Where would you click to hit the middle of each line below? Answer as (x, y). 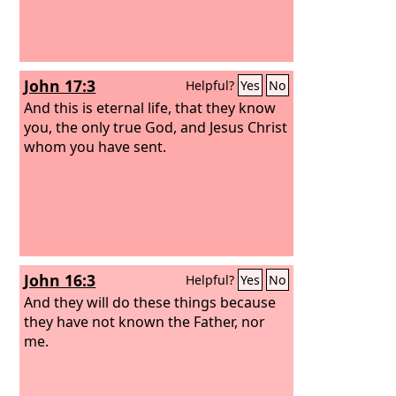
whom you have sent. (95, 146)
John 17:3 (60, 86)
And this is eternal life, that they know (150, 107)
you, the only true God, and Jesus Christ (156, 127)
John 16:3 (60, 280)
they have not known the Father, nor (145, 321)
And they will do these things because (150, 302)
